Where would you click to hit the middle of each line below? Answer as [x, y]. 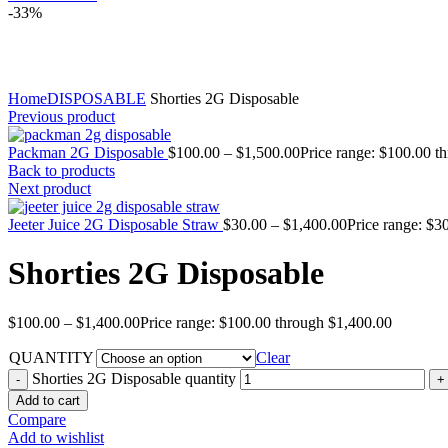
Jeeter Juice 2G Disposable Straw [115, 224]
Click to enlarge [58, 80]
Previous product [61, 116]
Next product [49, 188]
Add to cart [48, 400]
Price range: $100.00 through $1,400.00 [266, 322]
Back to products [61, 170]
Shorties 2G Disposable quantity [134, 378]
